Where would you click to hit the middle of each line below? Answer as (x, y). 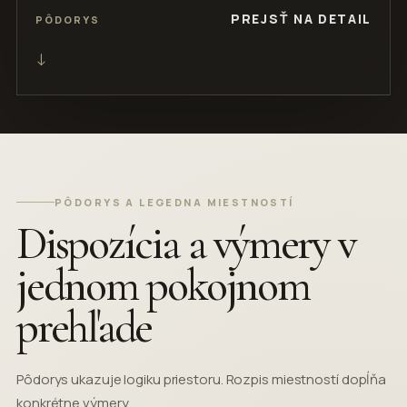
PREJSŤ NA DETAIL (301, 19)
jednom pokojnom (163, 285)
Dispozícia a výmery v (186, 243)
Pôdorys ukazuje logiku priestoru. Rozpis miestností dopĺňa (202, 379)
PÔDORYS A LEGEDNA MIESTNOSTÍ (174, 202)
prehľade (84, 327)
